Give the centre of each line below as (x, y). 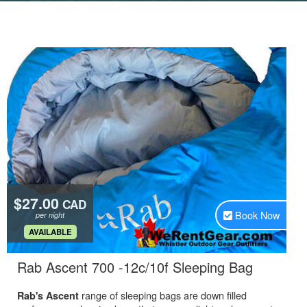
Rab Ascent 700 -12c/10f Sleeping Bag (135, 267)
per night (50, 215)
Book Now (257, 215)
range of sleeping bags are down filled (163, 295)
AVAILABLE (50, 232)
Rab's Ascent (48, 295)
